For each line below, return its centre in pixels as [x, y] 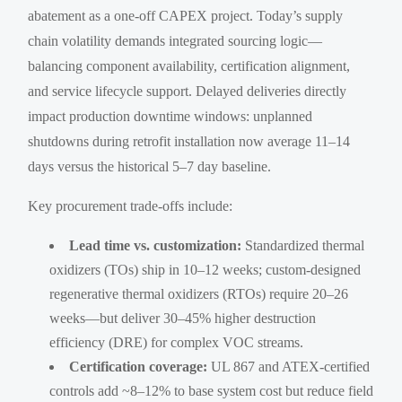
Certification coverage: [139, 367]
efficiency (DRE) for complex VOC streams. [177, 343]
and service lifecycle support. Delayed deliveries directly [188, 92]
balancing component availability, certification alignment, [189, 66]
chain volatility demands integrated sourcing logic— [175, 41]
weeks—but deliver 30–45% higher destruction [183, 319]
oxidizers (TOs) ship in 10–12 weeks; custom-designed [205, 270]
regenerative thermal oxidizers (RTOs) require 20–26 [199, 294]
